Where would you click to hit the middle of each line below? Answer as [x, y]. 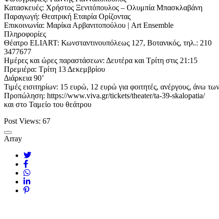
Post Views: [22, 121]
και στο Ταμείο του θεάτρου [48, 104]
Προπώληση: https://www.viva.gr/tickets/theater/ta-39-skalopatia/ [104, 95]
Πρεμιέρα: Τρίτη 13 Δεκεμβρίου [55, 69]
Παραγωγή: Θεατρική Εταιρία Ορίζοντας [67, 16]
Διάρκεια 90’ [24, 78]
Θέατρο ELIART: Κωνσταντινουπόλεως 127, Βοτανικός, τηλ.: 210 [108, 43]
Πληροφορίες [25, 34]
